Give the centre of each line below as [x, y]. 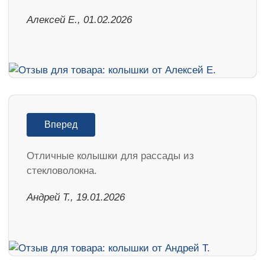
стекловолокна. [62, 171]
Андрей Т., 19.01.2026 [76, 198]
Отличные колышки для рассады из [110, 156]
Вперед [61, 125]
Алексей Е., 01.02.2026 [79, 20]
